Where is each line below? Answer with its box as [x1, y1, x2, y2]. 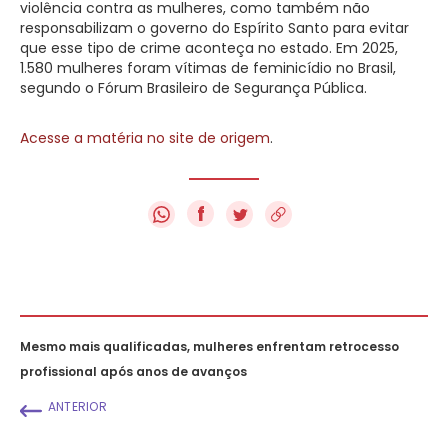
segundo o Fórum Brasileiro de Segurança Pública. [20, 77, 367, 98]
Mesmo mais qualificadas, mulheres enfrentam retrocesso [20, 337, 399, 355]
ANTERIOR [47, 397, 108, 415]
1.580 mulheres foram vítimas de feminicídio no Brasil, [20, 57, 396, 78]
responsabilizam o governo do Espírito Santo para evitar [20, 17, 409, 38]
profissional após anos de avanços [20, 362, 247, 380]
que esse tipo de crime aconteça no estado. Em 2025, [20, 37, 398, 58]
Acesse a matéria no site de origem [20, 127, 270, 148]
